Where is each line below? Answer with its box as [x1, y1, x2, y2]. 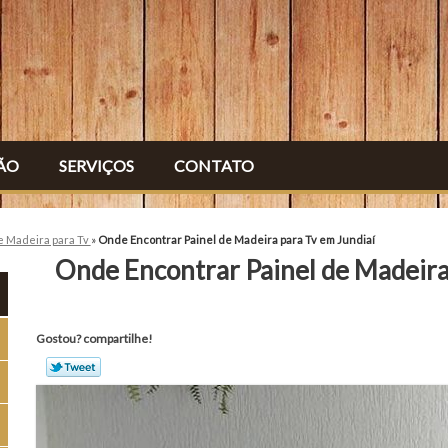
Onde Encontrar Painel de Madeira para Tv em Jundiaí [97, 232, 375, 246]
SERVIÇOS [59, 156, 134, 175]
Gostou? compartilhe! [36, 331, 154, 347]
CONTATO [174, 156, 254, 175]
